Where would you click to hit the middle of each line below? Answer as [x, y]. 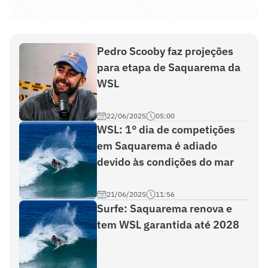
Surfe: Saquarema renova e [165, 208]
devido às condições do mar [165, 162]
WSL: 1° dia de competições [166, 130]
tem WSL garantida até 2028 [168, 225]
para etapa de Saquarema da [169, 67]
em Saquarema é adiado [157, 146]
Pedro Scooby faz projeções [165, 51]
